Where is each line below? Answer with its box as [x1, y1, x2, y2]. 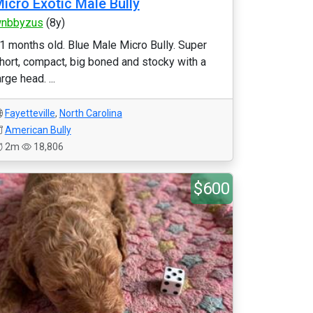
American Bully [4, 124, 71, 136]
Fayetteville [4, 108, 55, 119]
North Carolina [59, 108, 122, 119]
